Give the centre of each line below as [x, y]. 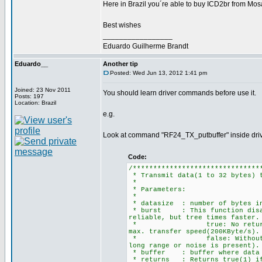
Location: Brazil [35, 103]
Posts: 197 [29, 96]
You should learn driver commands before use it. [180, 93]
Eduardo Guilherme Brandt [146, 46]
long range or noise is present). [194, 246]
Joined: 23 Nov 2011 [43, 90]
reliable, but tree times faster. [194, 218]
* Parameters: [157, 189]
